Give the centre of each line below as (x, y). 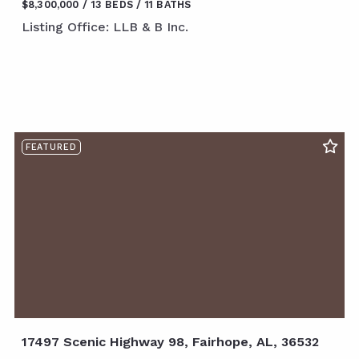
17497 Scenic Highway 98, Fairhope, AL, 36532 (170, 341)
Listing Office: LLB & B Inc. (105, 27)
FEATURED (51, 147)
